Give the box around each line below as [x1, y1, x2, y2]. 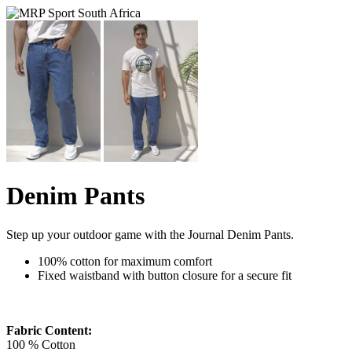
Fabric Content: [6, 323, 92, 337]
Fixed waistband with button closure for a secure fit [38, 268, 291, 282]
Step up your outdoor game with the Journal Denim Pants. [6, 227, 294, 241]
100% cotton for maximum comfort [38, 254, 212, 268]
